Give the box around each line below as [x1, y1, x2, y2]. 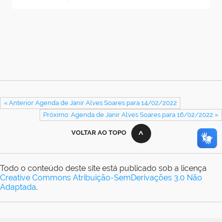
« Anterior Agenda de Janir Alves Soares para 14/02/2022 [3, 99, 177, 107]
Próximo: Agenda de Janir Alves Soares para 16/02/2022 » [43, 111, 219, 119]
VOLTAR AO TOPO [71, 128, 126, 136]
